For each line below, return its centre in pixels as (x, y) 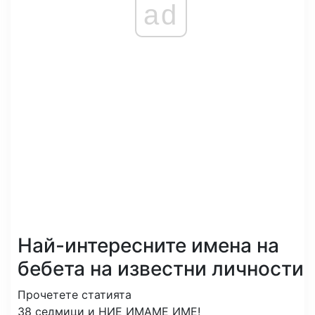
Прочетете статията (75, 295)
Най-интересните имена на (148, 245)
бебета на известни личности (161, 269)
